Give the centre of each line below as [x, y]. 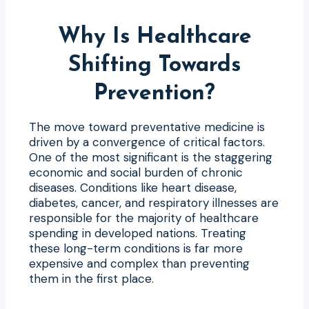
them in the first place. [91, 278]
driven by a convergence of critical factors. [147, 142]
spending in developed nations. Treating [138, 233]
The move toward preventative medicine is [147, 127]
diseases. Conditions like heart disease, [133, 187]
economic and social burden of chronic [136, 172]
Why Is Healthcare [154, 37]
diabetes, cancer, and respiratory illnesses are [154, 202]
